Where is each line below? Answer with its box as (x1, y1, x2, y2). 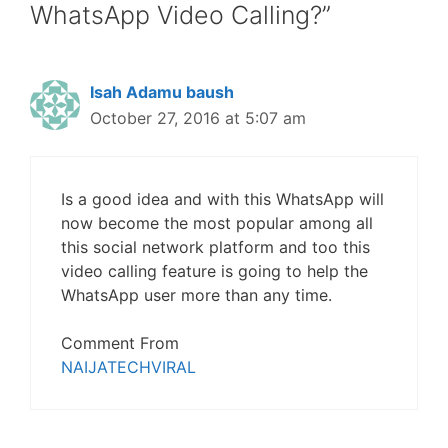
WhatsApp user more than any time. (61, 285, 332, 305)
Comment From (61, 333, 179, 353)
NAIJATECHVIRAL (61, 357, 196, 377)
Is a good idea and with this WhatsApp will (61, 189, 384, 209)
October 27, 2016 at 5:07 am (90, 108, 306, 128)
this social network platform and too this (61, 237, 370, 257)
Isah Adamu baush (90, 82, 234, 102)
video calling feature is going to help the (61, 261, 368, 281)
